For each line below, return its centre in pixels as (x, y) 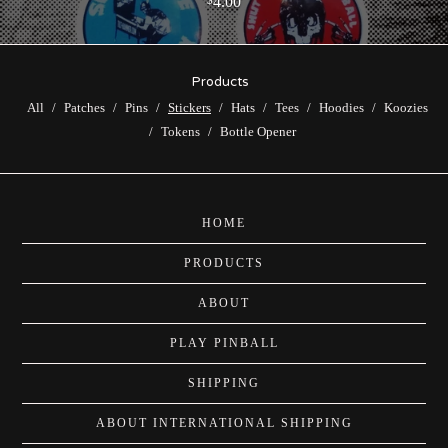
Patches (84, 107)
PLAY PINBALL (224, 342)
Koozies (406, 107)
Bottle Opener (257, 131)
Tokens (180, 131)
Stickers (189, 107)
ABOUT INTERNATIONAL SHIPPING (224, 422)
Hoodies (341, 107)
